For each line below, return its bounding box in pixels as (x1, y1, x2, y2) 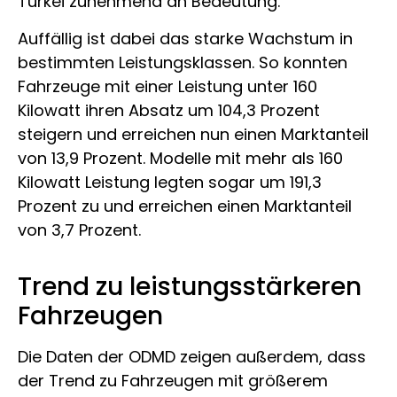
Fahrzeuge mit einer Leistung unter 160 (18, 74, 317, 97)
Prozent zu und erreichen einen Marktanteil (18, 194, 352, 217)
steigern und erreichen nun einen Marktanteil (18, 122, 369, 145)
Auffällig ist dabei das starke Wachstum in (18, 27, 353, 50)
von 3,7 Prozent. (18, 218, 141, 241)
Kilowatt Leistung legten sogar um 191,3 (18, 170, 322, 193)
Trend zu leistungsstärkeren (18, 269, 362, 304)
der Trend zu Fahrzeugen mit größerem (18, 369, 328, 392)
